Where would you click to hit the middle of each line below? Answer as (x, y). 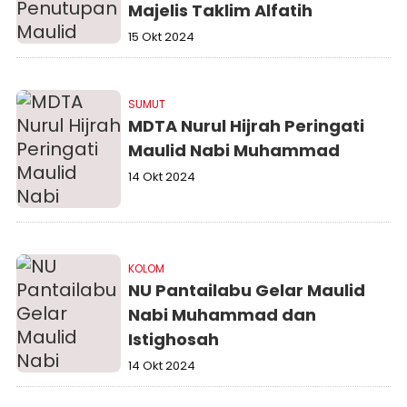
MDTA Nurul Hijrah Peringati (247, 126)
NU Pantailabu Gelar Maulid (247, 290)
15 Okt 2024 (162, 37)
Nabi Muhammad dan (223, 315)
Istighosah (174, 339)
